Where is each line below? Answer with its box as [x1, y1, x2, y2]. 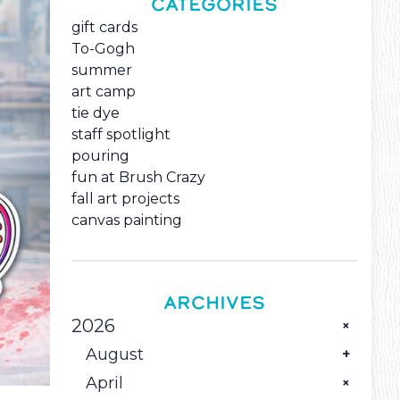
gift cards [71, 19, 137, 37]
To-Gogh [71, 40, 135, 58]
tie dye [71, 104, 120, 122]
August [86, 345, 144, 365]
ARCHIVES [163, 290, 265, 316]
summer [71, 62, 132, 79]
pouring [71, 147, 129, 165]
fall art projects [71, 190, 179, 208]
